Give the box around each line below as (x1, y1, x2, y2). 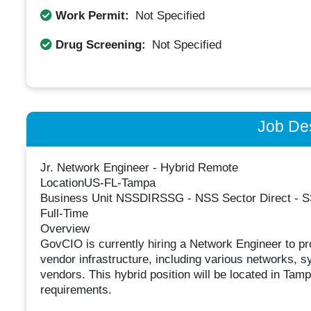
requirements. (40, 283, 112, 297)
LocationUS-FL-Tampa (40, 176, 155, 190)
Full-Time (40, 207, 88, 221)
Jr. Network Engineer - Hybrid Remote (40, 161, 238, 175)
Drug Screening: (51, 37, 149, 51)
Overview (40, 222, 90, 236)
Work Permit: (51, 8, 133, 22)
